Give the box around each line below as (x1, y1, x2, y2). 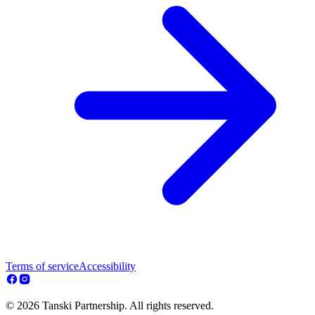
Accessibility (79, 260, 136, 273)
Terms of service (6, 260, 79, 273)
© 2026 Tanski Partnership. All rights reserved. (6, 300, 214, 312)
